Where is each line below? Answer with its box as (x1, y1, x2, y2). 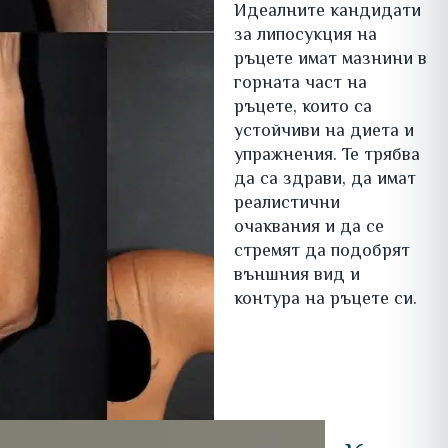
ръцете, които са (233, 94, 372, 123)
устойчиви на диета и (233, 118, 414, 147)
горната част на (233, 70, 367, 99)
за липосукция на (233, 22, 377, 51)
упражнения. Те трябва (233, 142, 420, 171)
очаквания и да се (233, 214, 384, 243)
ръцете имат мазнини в (233, 46, 427, 75)
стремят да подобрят (233, 238, 410, 267)
